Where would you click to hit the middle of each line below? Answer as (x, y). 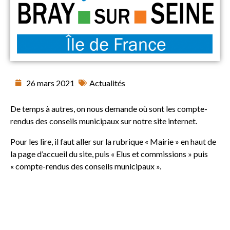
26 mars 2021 (50, 83)
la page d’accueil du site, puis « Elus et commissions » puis (109, 154)
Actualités (107, 83)
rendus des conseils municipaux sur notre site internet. (104, 121)
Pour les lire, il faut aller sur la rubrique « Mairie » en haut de (113, 141)
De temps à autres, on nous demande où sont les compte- (109, 108)
